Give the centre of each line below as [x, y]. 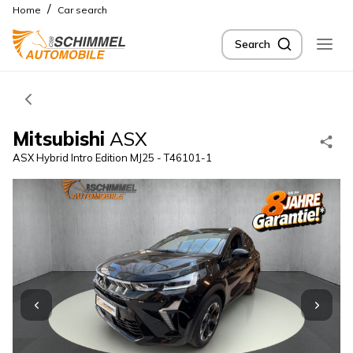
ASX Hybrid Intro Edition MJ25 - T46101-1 [112, 158]
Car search [82, 10]
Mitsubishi [59, 139]
